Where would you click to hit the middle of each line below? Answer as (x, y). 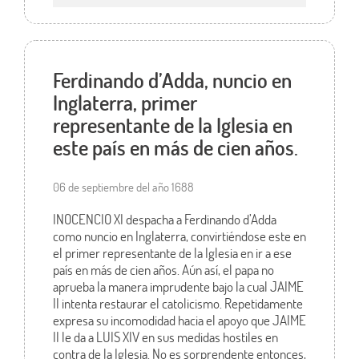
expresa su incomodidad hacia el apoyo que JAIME (179, 320)
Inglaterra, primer (125, 102)
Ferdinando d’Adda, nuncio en (172, 80)
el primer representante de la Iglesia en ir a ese (172, 252)
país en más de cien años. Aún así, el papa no (163, 269)
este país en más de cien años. (175, 147)
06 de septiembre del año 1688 (123, 186)
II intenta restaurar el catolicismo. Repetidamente (177, 303)
